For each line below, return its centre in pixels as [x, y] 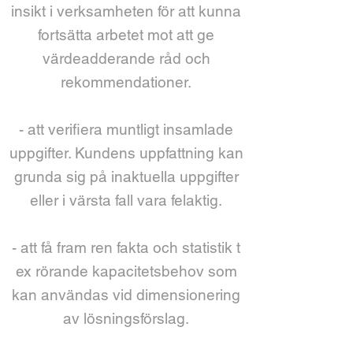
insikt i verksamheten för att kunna [126, 11]
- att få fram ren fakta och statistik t [126, 247]
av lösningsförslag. [126, 318]
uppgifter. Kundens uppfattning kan [126, 153]
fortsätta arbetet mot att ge [126, 35]
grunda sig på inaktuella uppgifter [126, 176]
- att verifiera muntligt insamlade [126, 129]
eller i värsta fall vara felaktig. [126, 200]
